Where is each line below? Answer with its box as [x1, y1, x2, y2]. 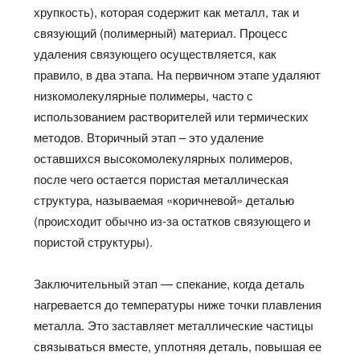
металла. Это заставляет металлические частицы [34, 316, 314, 333]
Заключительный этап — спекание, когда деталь [34, 274, 305, 292]
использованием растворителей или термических [34, 107, 309, 125]
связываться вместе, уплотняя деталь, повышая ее [34, 337, 322, 354]
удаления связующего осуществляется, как [34, 44, 277, 62]
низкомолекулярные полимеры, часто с [34, 86, 254, 104]
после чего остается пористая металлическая [34, 170, 289, 187]
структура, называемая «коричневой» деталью [34, 190, 295, 208]
